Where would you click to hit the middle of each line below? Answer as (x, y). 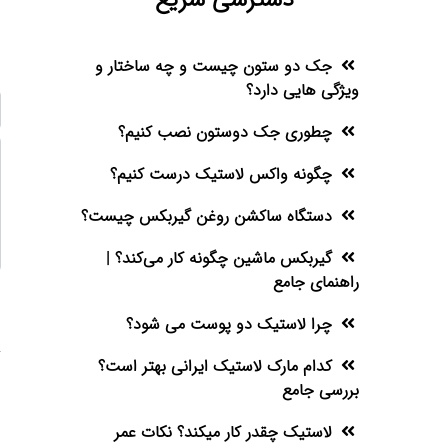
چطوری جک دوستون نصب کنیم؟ (225, 132)
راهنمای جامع (316, 282)
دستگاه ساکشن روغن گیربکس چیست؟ (207, 216)
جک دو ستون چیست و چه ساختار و (214, 66)
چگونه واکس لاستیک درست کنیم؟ (221, 174)
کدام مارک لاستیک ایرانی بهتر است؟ (215, 366)
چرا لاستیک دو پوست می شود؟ (229, 324)
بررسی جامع (321, 390)
